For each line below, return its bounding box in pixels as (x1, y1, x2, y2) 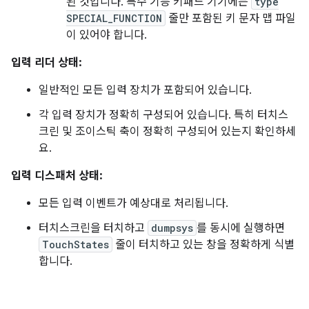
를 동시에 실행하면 (197, 221, 285, 235)
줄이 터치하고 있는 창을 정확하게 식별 (112, 238, 295, 252)
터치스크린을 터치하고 (39, 221, 148, 235)
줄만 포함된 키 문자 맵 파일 (166, 12, 296, 26)
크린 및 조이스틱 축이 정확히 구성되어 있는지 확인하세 (39, 125, 296, 139)
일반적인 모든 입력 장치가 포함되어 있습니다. (39, 83, 252, 97)
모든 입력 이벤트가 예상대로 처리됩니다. (39, 197, 228, 210)
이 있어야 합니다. (66, 28, 147, 42)
